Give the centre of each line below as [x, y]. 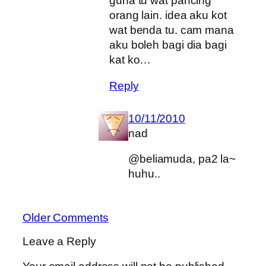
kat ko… [130, 60]
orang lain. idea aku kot [168, 15]
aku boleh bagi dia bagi [168, 45]
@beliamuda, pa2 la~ [182, 159]
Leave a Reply [59, 242]
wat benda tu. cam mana [172, 30]
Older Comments [66, 217]
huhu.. [144, 174]
